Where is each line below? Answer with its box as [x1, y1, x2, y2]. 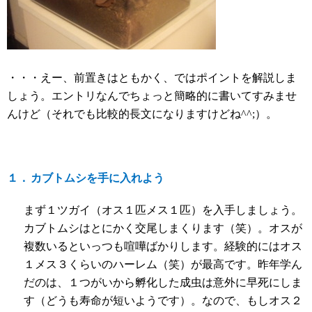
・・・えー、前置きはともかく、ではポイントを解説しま [7, 72, 297, 84]
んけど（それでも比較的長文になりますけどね [7, 108, 241, 120]
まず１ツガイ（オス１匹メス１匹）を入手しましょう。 [24, 204, 302, 216]
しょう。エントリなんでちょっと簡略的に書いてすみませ [7, 90, 297, 102]
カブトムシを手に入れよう [31, 172, 164, 184]
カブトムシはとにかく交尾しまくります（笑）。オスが [24, 222, 302, 234]
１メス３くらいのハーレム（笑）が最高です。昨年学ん [24, 258, 302, 270]
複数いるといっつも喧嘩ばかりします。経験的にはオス [24, 240, 302, 252]
